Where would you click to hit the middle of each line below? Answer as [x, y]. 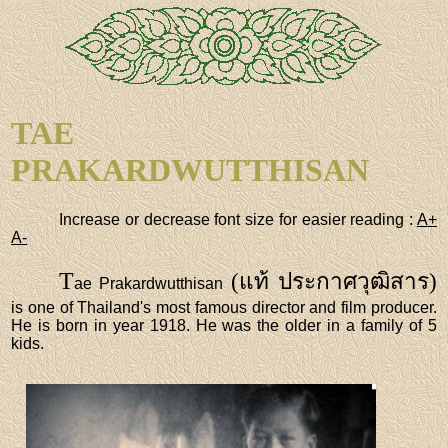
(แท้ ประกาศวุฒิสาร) [333, 281]
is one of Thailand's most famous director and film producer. [224, 307]
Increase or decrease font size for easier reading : [238, 219]
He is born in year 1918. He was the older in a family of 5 [224, 325]
